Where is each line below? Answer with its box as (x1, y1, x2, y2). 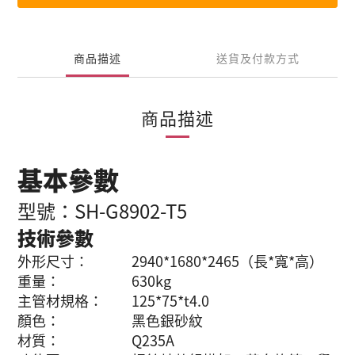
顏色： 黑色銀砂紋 (17, 310, 203, 330)
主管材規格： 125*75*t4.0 (17, 290, 209, 311)
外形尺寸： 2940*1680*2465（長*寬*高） (17, 250, 323, 271)
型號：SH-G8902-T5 (17, 197, 187, 224)
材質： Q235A (17, 330, 174, 350)
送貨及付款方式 (216, 50, 300, 66)
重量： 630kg (17, 270, 171, 291)
